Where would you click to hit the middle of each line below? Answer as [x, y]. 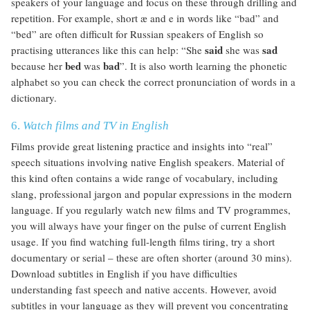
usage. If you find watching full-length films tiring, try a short [143, 242]
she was [243, 50]
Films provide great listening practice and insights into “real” [142, 146]
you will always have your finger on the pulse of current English [149, 226]
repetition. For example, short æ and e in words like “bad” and [145, 18]
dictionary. [34, 98]
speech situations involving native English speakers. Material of [148, 162]
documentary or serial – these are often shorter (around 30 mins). [152, 258]
